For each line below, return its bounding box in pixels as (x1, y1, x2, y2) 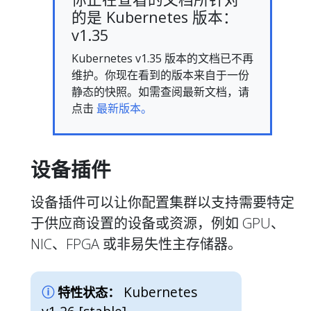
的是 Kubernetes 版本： (72, 6, 238, 27)
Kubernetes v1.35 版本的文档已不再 (72, 50, 253, 66)
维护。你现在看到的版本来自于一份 (72, 67, 249, 83)
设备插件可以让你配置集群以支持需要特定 (31, 192, 294, 212)
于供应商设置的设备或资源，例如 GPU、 (31, 213, 285, 233)
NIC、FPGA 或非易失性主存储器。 (31, 234, 242, 253)
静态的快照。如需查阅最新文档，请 (72, 83, 249, 99)
